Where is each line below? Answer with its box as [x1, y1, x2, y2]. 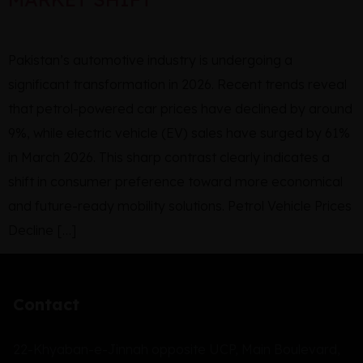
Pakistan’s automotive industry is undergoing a [8, 51, 293, 68]
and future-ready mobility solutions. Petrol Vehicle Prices [8, 197, 352, 214]
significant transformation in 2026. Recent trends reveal [8, 75, 347, 92]
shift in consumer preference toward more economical [8, 173, 343, 190]
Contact [13, 294, 79, 315]
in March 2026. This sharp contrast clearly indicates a [8, 148, 330, 165]
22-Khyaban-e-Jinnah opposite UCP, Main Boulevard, [13, 341, 340, 358]
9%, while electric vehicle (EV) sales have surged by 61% [8, 124, 350, 141]
